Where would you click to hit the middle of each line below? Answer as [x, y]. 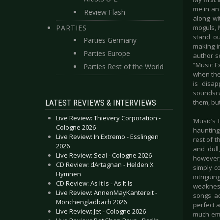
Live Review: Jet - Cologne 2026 [101, 211]
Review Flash [105, 12]
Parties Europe [107, 53]
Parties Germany [110, 40]
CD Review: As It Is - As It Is [94, 183]
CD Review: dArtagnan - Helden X [105, 165]
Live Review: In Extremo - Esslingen [107, 137]
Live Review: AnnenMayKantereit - [107, 192]
